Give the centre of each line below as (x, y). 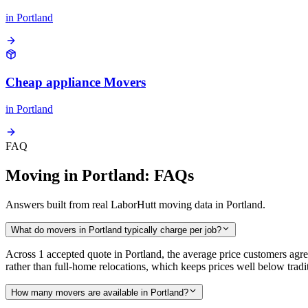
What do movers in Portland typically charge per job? (116, 230)
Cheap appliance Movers (76, 82)
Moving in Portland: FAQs (100, 176)
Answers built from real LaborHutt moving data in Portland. (135, 205)
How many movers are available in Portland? (100, 292)
